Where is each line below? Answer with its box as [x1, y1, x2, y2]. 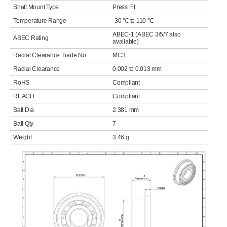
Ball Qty [13, 120, 34, 127]
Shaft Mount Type [13, 4, 59, 11]
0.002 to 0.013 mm [112, 65, 162, 72]
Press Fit [112, 4, 135, 11]
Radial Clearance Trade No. [13, 52, 88, 59]
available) [112, 38, 139, 45]
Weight [13, 134, 32, 141]
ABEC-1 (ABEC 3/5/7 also [112, 31, 181, 38]
